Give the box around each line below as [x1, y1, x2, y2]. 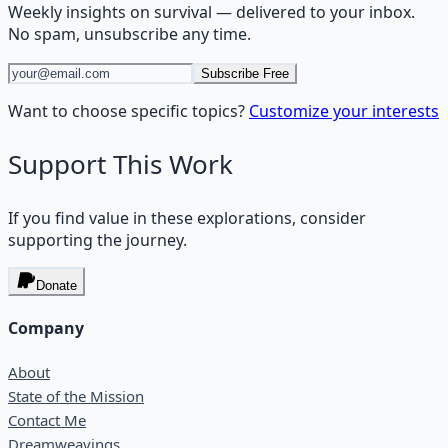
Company [8, 316, 84, 339]
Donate [36, 277, 77, 293]
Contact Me [8, 410, 86, 431]
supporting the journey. [8, 228, 187, 251]
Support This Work [8, 145, 233, 182]
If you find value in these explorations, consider [8, 206, 366, 229]
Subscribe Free [201, 65, 289, 81]
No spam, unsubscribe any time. [8, 22, 251, 45]
